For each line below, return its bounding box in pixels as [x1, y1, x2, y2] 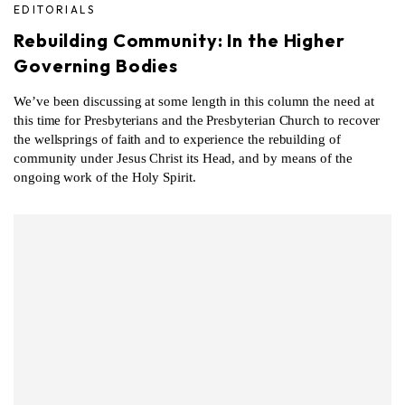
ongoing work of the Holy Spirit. [14, 169, 196, 184]
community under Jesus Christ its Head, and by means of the [14, 150, 353, 165]
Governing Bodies [14, 53, 179, 77]
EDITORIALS [14, 2, 95, 16]
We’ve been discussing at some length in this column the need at [14, 93, 374, 108]
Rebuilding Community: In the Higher [14, 28, 345, 52]
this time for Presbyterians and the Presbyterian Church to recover [14, 112, 381, 127]
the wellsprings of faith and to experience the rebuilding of [14, 131, 341, 146]
